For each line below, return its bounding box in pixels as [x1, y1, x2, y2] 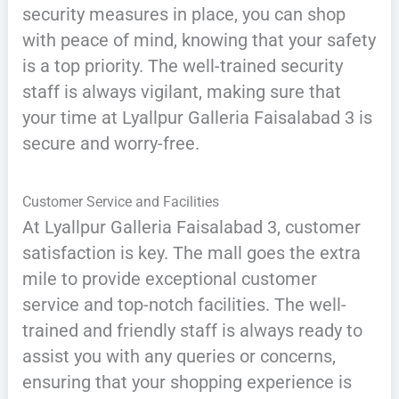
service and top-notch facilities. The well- [21, 294, 346, 316]
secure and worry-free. [21, 133, 199, 155]
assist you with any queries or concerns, [21, 346, 336, 368]
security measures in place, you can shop [21, 4, 346, 26]
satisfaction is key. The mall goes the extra [21, 242, 361, 265]
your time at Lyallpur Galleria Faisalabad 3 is [21, 107, 372, 129]
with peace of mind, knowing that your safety [21, 29, 376, 52]
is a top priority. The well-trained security [21, 55, 343, 77]
